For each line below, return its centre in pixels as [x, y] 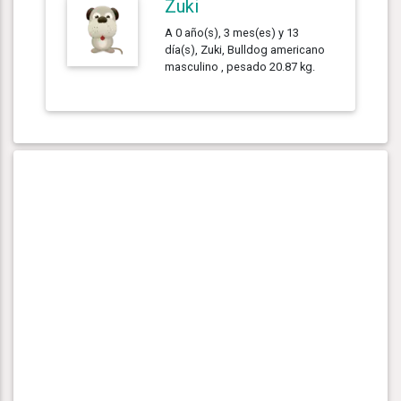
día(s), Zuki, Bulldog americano [245, 49]
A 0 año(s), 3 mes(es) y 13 [232, 32]
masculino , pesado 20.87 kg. [240, 66]
